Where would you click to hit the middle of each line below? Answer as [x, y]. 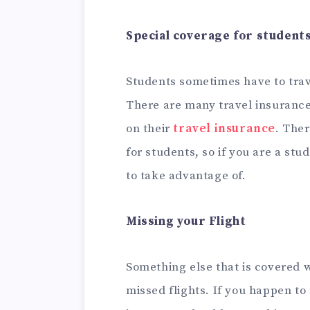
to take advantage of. [186, 175]
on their [150, 128]
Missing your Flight [186, 221]
